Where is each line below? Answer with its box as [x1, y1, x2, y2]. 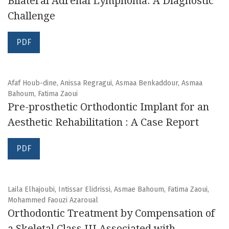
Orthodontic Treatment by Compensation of [8, 207, 215, 220]
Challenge [8, 10, 55, 22]
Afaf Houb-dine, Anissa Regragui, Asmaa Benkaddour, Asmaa [8, 79, 202, 88]
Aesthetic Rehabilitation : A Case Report [8, 116, 199, 129]
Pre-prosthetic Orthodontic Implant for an [8, 101, 209, 113]
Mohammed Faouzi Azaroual [8, 196, 98, 205]
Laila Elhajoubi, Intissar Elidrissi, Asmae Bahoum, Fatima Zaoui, [8, 185, 209, 194]
